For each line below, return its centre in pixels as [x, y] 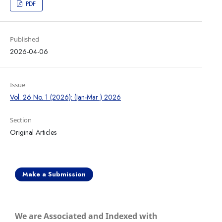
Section [21, 120]
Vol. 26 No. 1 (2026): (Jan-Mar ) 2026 [65, 97]
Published [24, 39]
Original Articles [33, 133]
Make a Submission [54, 174]
